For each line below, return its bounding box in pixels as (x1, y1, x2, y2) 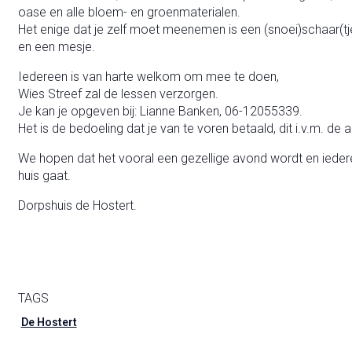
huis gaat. (17, 168, 71, 184)
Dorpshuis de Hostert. (17, 198, 137, 214)
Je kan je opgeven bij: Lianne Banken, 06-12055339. (17, 104, 302, 119)
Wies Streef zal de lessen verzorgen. (17, 86, 218, 102)
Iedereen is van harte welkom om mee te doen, (17, 69, 279, 85)
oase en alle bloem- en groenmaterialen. (17, 5, 240, 20)
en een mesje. (17, 39, 95, 55)
